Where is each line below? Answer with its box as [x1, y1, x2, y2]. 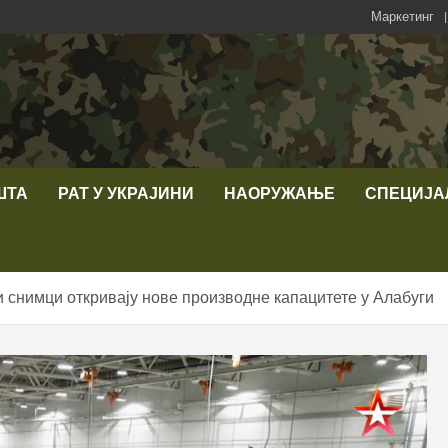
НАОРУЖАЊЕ [224, 183, 335, 203]
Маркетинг [371, 9, 434, 24]
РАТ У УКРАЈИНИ [58, 183, 194, 203]
